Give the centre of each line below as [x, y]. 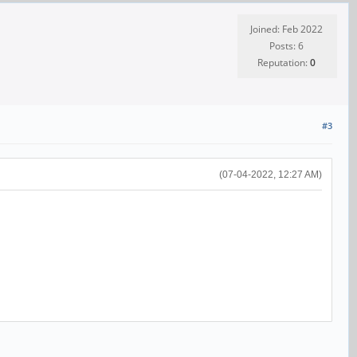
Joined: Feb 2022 [286, 29]
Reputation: [284, 63]
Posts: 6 [286, 46]
